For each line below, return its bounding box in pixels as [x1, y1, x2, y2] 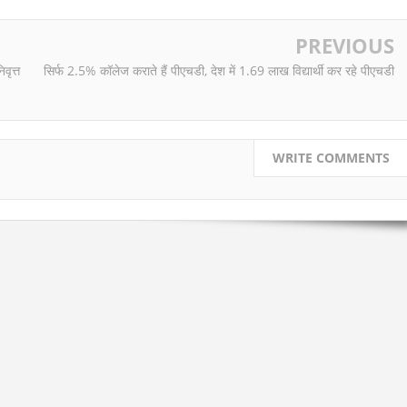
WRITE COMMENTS [273, 148, 390, 166]
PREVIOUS [295, 32, 394, 60]
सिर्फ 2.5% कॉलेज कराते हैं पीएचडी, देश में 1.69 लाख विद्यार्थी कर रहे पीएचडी [44, 62, 394, 80]
